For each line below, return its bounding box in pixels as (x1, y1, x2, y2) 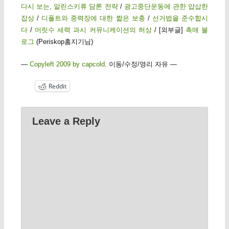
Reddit (48, 82, 66, 91)
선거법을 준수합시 (152, 14, 209, 22)
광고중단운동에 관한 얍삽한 (124, 3, 209, 11)
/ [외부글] (151, 26, 186, 34)
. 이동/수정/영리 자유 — (104, 60, 177, 68)
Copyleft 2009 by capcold (29, 60, 105, 68)
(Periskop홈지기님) (34, 38, 93, 46)
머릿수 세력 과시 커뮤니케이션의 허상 (35, 26, 152, 34)
